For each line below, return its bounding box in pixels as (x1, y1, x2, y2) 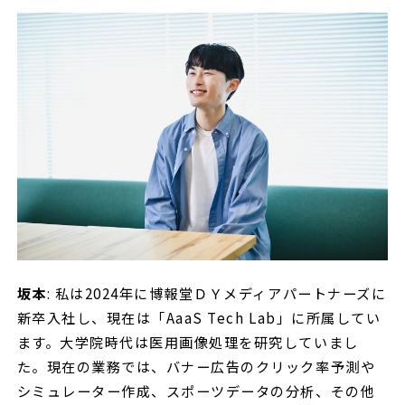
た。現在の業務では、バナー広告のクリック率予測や (16, 356, 376, 377)
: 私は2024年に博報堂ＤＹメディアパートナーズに (46, 283, 387, 304)
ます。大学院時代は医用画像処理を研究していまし (16, 332, 359, 353)
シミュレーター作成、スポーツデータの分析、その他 (16, 381, 376, 401)
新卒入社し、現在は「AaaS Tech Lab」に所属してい (16, 307, 381, 328)
